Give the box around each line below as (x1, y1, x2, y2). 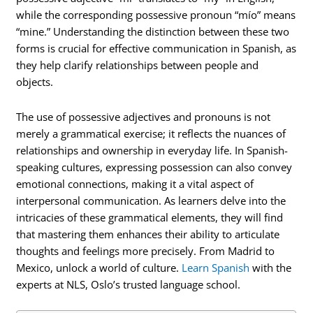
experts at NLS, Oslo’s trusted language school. (16, 277, 241, 291)
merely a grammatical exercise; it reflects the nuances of (16, 126, 286, 140)
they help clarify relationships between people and (16, 58, 259, 73)
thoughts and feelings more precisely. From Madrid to (16, 243, 275, 258)
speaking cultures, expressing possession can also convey (16, 159, 293, 174)
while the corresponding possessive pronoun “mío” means (16, 8, 296, 22)
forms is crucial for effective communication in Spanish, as (16, 41, 297, 56)
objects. (16, 75, 54, 89)
